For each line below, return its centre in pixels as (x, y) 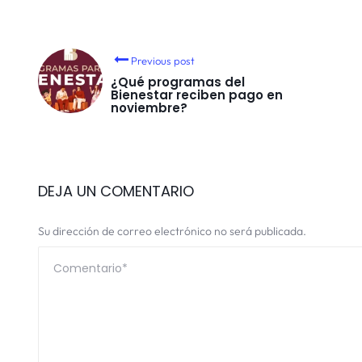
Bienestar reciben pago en (197, 95)
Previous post (163, 61)
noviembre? (149, 108)
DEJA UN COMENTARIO (116, 192)
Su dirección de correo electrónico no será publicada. (172, 232)
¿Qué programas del (178, 82)
